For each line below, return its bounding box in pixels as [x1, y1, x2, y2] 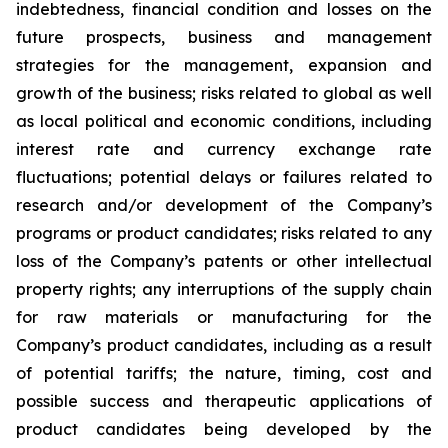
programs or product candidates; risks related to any [16, 223, 432, 243]
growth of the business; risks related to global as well [16, 83, 432, 103]
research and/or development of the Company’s [16, 195, 432, 215]
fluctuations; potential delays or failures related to [16, 167, 432, 187]
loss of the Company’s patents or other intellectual [16, 251, 432, 271]
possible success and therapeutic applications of [16, 391, 432, 411]
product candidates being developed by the [16, 419, 432, 439]
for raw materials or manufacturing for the [16, 307, 432, 327]
